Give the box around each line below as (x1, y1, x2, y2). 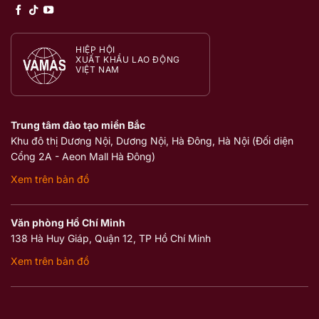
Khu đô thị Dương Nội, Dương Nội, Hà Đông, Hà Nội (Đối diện (10, 134, 293, 147)
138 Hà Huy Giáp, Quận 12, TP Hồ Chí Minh (10, 231, 211, 244)
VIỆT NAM (75, 64, 120, 75)
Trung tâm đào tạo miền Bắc (10, 118, 145, 131)
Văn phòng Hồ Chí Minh (10, 216, 125, 229)
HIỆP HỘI (75, 44, 115, 56)
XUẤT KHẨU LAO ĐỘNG (75, 54, 180, 66)
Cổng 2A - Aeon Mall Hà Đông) (10, 150, 155, 162)
